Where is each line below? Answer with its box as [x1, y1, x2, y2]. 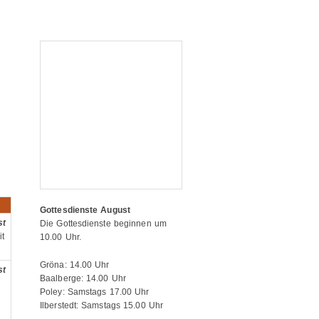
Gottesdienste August [40, 205, 130, 215]
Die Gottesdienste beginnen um [40, 219, 167, 229]
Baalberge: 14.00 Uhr [40, 273, 126, 283]
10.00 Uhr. [40, 232, 81, 242]
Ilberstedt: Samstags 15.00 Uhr [40, 300, 163, 310]
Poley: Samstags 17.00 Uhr [40, 287, 150, 297]
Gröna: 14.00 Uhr [40, 260, 110, 270]
